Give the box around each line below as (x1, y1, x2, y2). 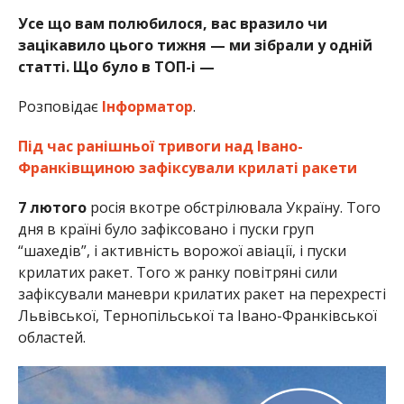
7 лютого (17, 197, 87, 217)
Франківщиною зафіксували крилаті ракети (17, 157, 357, 178)
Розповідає (17, 96, 102, 116)
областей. (17, 326, 86, 347)
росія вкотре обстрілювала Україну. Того (86, 197, 381, 217)
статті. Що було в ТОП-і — (17, 56, 215, 77)
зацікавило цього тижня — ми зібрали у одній (17, 34, 372, 55)
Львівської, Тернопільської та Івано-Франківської (17, 305, 377, 326)
